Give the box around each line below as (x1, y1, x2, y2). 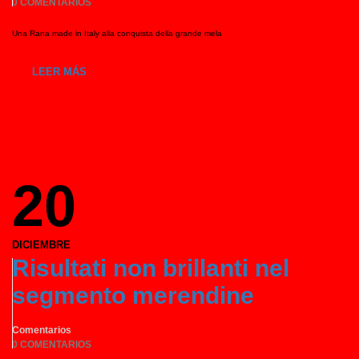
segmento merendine (12, 282, 254, 309)
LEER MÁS (32, 66, 87, 78)
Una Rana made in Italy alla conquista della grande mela (12, 29, 222, 38)
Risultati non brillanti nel (12, 255, 289, 281)
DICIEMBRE (12, 239, 71, 251)
